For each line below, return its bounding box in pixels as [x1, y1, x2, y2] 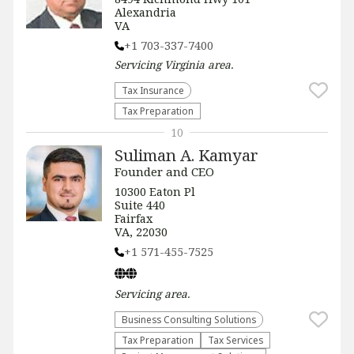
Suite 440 [115, 198, 165, 213]
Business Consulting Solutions [122, 313, 256, 326]
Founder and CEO [115, 164, 214, 179]
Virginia [164, 57, 205, 72]
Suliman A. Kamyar [115, 144, 258, 166]
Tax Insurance [122, 84, 184, 96]
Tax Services [208, 333, 263, 346]
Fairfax [115, 211, 153, 226]
